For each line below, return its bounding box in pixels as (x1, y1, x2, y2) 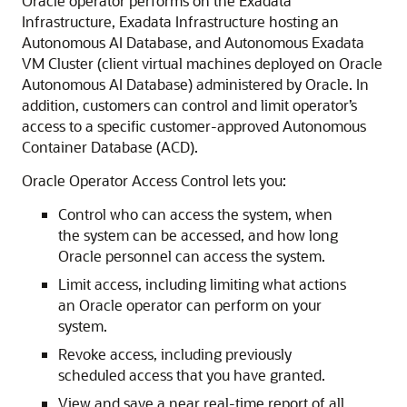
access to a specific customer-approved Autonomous (22, 116, 366, 135)
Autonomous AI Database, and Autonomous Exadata (22, 33, 364, 52)
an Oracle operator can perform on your (58, 295, 322, 314)
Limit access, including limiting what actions (58, 274, 346, 293)
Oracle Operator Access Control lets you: (22, 171, 286, 190)
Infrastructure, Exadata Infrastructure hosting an (22, 12, 339, 31)
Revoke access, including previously (58, 344, 292, 363)
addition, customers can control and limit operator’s (22, 95, 357, 114)
